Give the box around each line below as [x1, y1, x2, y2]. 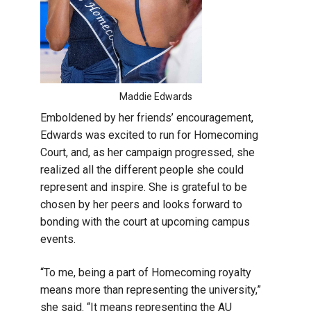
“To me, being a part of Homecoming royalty [40, 265, 251, 279]
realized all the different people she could [40, 162, 244, 176]
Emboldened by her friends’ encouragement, [40, 110, 253, 124]
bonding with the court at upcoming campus [40, 215, 250, 228]
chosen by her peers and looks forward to [40, 197, 242, 211]
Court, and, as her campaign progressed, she [40, 145, 255, 159]
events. [40, 232, 78, 246]
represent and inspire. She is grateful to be [40, 180, 247, 194]
